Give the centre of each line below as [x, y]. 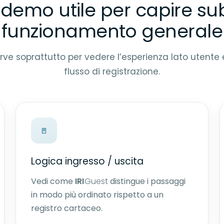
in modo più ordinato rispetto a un [97, 195]
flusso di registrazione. [112, 71]
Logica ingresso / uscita [87, 161]
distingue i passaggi [146, 181]
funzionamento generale [112, 31]
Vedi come [53, 181]
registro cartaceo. [67, 208]
